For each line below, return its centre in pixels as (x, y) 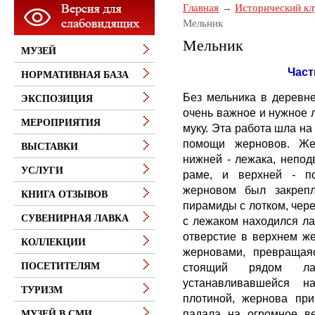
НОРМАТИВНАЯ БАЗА (75, 75)
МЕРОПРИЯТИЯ (61, 123)
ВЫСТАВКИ (50, 147)
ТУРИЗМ (42, 290)
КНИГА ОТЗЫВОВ (64, 194)
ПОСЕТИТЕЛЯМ (60, 266)
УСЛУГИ (42, 171)
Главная (201, 8)
